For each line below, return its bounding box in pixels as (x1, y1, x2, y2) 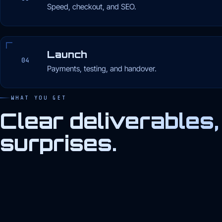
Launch (47, 48, 87, 60)
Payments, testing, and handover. (47, 63, 157, 73)
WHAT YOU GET (11, 94, 67, 101)
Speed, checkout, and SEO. (47, 1, 136, 11)
